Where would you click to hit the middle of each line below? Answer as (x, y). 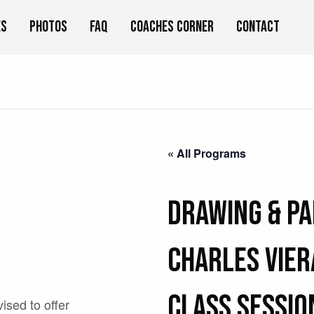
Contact (258, 27)
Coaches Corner (172, 27)
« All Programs (206, 153)
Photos (48, 27)
